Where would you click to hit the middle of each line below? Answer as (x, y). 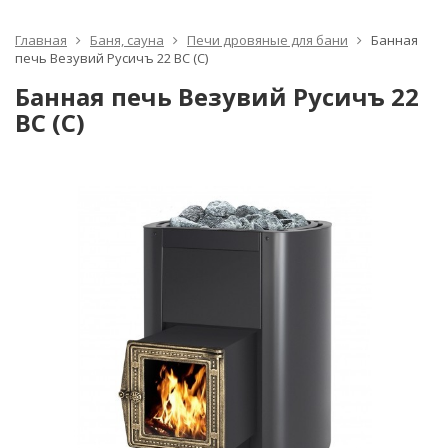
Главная (41, 40)
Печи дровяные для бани (267, 40)
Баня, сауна (127, 40)
